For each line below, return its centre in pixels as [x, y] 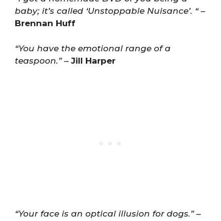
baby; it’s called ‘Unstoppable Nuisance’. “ [107, 11]
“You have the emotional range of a [93, 48]
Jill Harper [93, 60]
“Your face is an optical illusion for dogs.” [104, 214]
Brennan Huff [45, 23]
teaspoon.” [38, 60]
